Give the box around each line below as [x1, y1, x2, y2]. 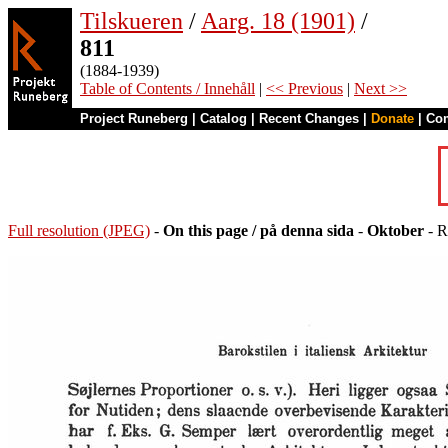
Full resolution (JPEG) [8, 222, 150, 239]
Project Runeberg [80, 111, 188, 126]
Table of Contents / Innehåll [80, 80, 255, 97]
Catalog [200, 111, 247, 126]
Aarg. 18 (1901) [201, 8, 355, 34]
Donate [371, 111, 414, 126]
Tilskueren [80, 8, 183, 34]
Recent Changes [259, 111, 359, 126]
